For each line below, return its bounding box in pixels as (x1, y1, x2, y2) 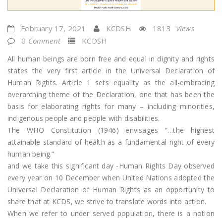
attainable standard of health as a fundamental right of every (7, 137, 215, 147)
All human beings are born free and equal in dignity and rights (7, 54, 215, 64)
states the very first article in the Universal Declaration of (7, 66, 215, 76)
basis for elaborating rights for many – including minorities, (7, 102, 215, 111)
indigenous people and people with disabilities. (7, 113, 160, 123)
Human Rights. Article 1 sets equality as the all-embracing (7, 78, 215, 88)
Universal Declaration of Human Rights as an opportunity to (7, 185, 215, 195)
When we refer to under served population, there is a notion (7, 209, 215, 219)
